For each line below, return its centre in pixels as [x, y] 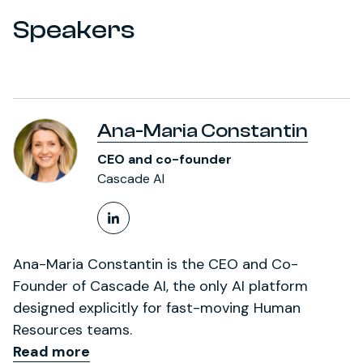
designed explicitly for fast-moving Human [157, 307]
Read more [51, 351]
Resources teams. [73, 329]
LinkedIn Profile [176, 231]
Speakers [74, 30]
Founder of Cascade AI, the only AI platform [160, 286]
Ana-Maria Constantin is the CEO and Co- [156, 264]
